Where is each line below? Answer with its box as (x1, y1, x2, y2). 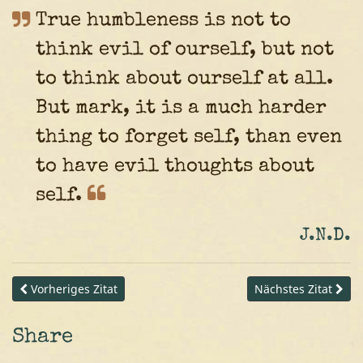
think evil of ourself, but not (35, 41, 334, 61)
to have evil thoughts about (35, 157, 314, 177)
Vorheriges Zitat (28, 281, 117, 297)
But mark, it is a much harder (35, 99, 327, 119)
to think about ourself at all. (35, 70, 333, 90)
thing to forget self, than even (35, 128, 342, 148)
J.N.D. (300, 228, 351, 246)
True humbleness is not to (35, 11, 291, 32)
